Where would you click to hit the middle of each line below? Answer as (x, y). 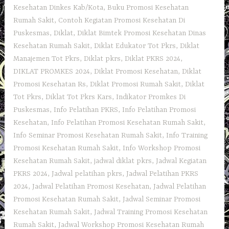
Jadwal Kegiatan (181, 161)
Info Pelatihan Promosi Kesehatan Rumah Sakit (128, 123)
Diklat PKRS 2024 (153, 59)
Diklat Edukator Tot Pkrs (135, 46)
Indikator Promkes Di (151, 97)
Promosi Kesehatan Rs (50, 85)
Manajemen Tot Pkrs (47, 59)
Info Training (187, 136)
